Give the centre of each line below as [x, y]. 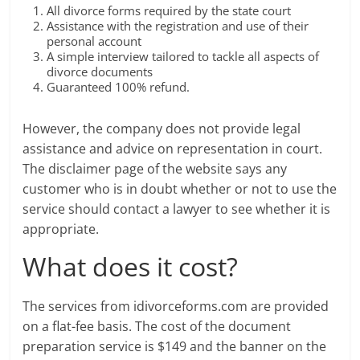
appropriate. [61, 229]
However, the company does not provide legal [162, 129]
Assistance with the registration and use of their [178, 26]
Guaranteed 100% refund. [119, 87]
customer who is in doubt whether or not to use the [180, 189]
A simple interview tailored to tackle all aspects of [183, 56]
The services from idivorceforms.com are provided [176, 306]
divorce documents [100, 72]
